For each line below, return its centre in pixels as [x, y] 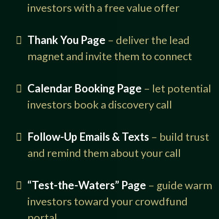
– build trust [179, 137]
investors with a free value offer [103, 8]
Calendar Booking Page [85, 88]
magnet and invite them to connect [110, 56]
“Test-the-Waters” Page [87, 185]
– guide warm [179, 185]
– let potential [176, 88]
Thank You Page [66, 40]
